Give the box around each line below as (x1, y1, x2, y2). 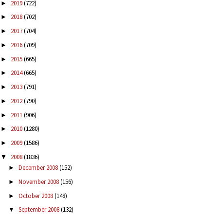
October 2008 (18, 191, 54, 200)
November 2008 (18, 177, 60, 186)
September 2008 (18, 205, 61, 214)
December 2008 (18, 163, 59, 172)
